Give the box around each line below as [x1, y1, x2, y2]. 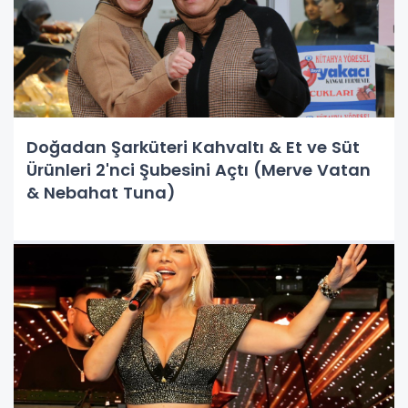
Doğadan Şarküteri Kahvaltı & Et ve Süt [26, 135, 360, 158]
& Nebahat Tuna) [26, 180, 176, 204]
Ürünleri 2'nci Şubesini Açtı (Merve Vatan [26, 158, 371, 181]
